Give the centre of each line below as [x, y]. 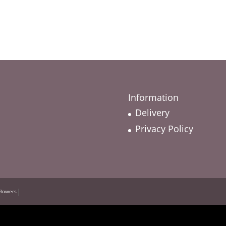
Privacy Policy [164, 128]
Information [153, 97]
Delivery [152, 112]
